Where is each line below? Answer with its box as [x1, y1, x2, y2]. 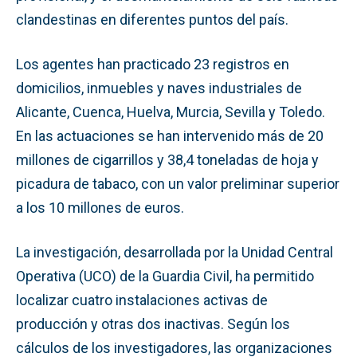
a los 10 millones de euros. [16, 198, 184, 216]
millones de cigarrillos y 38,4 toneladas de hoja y [16, 151, 319, 168]
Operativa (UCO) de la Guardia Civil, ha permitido [16, 267, 314, 284]
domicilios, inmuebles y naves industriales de [16, 79, 302, 96]
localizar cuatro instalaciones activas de [16, 291, 268, 308]
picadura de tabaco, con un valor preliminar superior [16, 175, 339, 192]
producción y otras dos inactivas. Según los [16, 315, 290, 332]
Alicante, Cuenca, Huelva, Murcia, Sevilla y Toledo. [16, 103, 325, 120]
